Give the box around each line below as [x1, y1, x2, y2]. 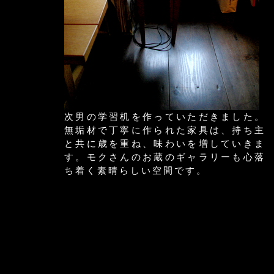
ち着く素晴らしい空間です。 [64, 166, 207, 176]
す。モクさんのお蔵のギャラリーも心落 [64, 152, 265, 162]
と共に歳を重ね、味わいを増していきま [64, 139, 265, 149]
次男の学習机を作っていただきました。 [64, 112, 265, 122]
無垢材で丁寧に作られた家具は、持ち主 [64, 125, 265, 135]
